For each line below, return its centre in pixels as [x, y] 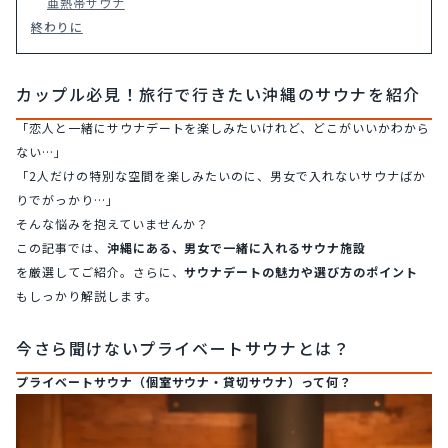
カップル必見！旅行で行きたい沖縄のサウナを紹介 [218, 94]
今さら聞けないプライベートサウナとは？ [183, 348]
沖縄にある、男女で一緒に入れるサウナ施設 [236, 247]
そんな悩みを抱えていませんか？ [113, 223]
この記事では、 [61, 247]
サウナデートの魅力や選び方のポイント [301, 271]
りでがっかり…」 [67, 199]
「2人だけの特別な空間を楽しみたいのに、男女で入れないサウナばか [221, 175]
